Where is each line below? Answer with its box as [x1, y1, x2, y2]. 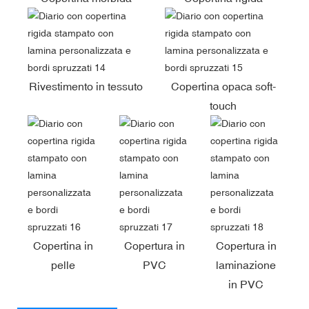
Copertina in [32, 239, 93, 252]
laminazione [216, 258, 277, 271]
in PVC [228, 277, 264, 290]
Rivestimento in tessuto [29, 79, 143, 92]
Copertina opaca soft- [170, 79, 276, 92]
